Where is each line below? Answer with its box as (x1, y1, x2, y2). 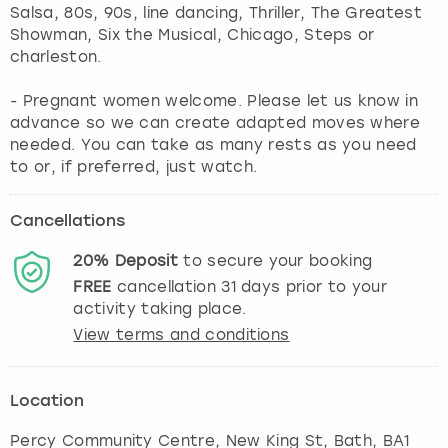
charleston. (10, 47, 102, 66)
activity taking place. (73, 299, 247, 318)
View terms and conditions (73, 325, 290, 344)
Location (10, 393, 84, 410)
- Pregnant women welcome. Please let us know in (10, 91, 419, 110)
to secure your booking (177, 251, 373, 270)
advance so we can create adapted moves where (10, 113, 421, 132)
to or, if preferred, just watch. (10, 157, 258, 176)
